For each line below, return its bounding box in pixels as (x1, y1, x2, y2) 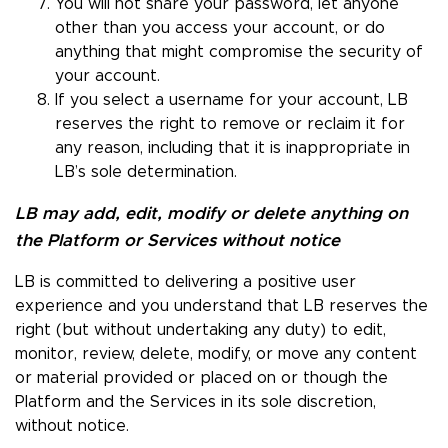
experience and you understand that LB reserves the (15, 298, 428, 315)
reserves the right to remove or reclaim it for (55, 116, 405, 133)
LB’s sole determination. (55, 164, 237, 181)
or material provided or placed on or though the (15, 370, 388, 387)
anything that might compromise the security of (55, 44, 423, 61)
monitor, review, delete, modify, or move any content (15, 346, 417, 363)
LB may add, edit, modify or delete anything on (15, 205, 408, 223)
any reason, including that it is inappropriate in (55, 140, 410, 157)
